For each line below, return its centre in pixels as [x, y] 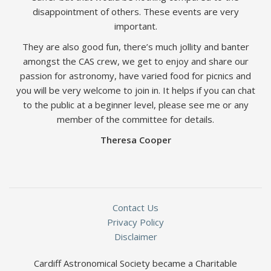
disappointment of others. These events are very [135, 11]
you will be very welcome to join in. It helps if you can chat [135, 90]
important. [135, 26]
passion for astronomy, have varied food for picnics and [135, 76]
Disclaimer [135, 237]
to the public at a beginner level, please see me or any [135, 105]
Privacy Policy [135, 222]
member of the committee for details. [135, 119]
